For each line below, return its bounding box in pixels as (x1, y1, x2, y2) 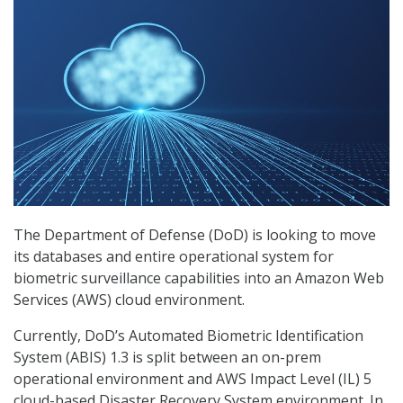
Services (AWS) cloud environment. (13, 290, 245, 310)
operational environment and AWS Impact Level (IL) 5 (13, 369, 372, 390)
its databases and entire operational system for (13, 246, 334, 267)
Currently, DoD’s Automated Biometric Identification (13, 326, 363, 346)
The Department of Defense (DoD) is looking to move (13, 225, 376, 246)
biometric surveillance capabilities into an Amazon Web (13, 268, 384, 289)
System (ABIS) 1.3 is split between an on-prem (13, 347, 321, 368)
